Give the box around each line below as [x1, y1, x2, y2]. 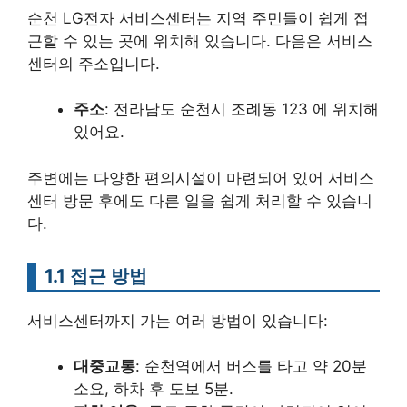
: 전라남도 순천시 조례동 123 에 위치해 [104, 100, 379, 119]
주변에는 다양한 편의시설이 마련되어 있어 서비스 [27, 168, 374, 187]
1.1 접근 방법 [45, 263, 147, 287]
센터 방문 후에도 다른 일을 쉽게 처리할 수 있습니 [27, 191, 372, 210]
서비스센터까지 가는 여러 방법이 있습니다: [27, 311, 328, 330]
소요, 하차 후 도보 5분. [74, 380, 233, 399]
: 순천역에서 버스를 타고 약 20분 [135, 357, 367, 376]
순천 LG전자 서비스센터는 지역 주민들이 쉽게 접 [27, 8, 369, 27]
